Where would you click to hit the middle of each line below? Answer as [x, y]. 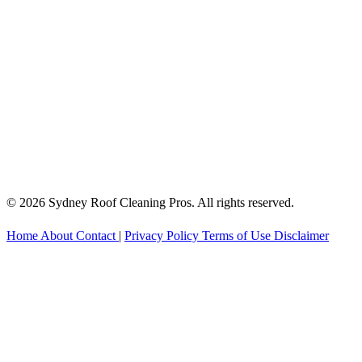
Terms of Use [238, 235]
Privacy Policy [163, 235]
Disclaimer [301, 235]
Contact [97, 235]
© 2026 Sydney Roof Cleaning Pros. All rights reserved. [150, 202]
